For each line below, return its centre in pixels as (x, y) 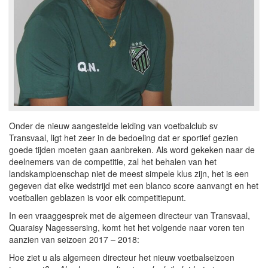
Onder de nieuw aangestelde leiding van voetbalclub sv (113, 126)
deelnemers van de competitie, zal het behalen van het (113, 162)
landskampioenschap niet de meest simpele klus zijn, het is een (129, 173)
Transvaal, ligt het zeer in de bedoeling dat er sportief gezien (124, 138)
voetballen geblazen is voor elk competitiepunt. (98, 197)
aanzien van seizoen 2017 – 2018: (74, 239)
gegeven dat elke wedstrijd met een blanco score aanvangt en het (134, 185)
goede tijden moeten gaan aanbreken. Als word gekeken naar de (132, 150)
